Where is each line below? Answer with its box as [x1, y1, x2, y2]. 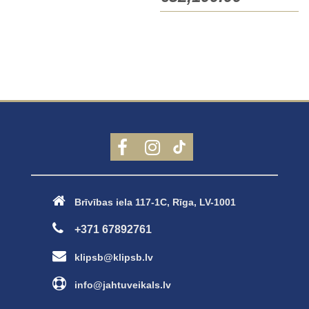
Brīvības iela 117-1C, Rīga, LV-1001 [74, 197, 236, 208]
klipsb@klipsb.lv [74, 252, 153, 263]
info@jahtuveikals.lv [74, 279, 171, 290]
